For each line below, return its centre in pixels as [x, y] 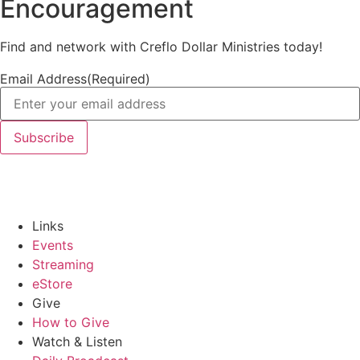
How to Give [71, 322]
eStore [52, 283]
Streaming [63, 264]
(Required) [119, 79]
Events [53, 245]
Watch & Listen [77, 341]
